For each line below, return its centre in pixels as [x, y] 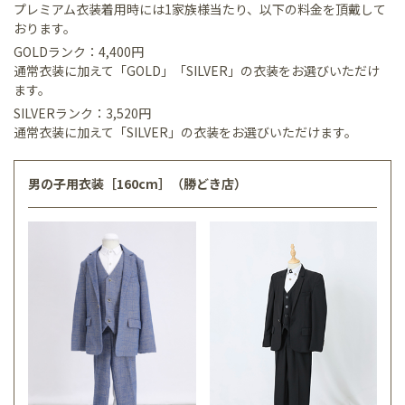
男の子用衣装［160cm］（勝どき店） [137, 183]
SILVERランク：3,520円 [89, 113]
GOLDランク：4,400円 [85, 51]
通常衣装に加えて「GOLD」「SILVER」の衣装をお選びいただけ [197, 70]
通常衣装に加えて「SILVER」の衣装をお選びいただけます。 [185, 132]
